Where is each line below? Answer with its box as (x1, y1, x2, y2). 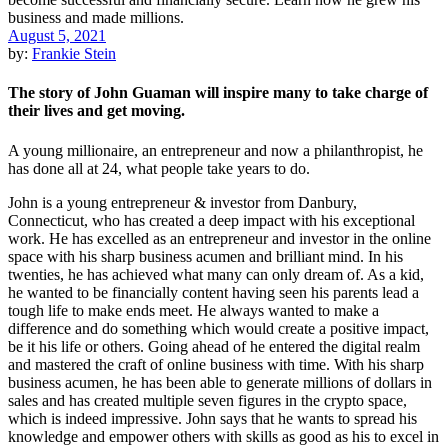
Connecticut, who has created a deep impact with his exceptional (8, 211, 415, 229)
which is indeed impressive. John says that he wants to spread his (8, 409, 417, 427)
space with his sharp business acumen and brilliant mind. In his (8, 247, 403, 265)
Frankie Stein (32, 45, 116, 62)
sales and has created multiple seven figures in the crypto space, (8, 391, 407, 409)
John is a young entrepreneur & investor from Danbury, (8, 193, 357, 211)
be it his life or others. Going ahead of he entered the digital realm (8, 337, 420, 355)
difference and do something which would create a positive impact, (8, 319, 429, 337)
